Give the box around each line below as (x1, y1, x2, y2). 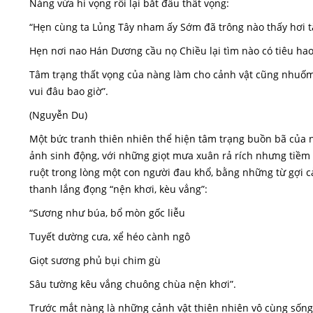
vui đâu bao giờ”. (29, 85, 108, 98)
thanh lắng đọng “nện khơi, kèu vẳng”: (29, 182, 208, 196)
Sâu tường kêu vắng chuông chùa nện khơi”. (29, 277, 236, 291)
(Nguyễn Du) (29, 108, 87, 122)
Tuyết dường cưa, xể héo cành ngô (29, 230, 190, 243)
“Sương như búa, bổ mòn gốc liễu (29, 206, 185, 219)
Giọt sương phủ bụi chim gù (29, 254, 161, 267)
